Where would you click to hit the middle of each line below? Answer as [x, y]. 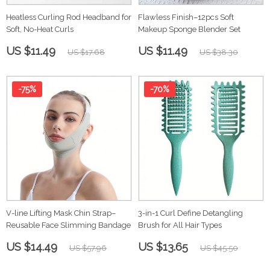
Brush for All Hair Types [180, 225]
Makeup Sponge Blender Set [189, 29]
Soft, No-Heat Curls [40, 29]
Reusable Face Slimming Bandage [68, 225]
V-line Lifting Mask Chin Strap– [61, 213]
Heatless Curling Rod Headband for [69, 17]
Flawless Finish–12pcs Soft [186, 17]
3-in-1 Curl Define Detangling [190, 213]
